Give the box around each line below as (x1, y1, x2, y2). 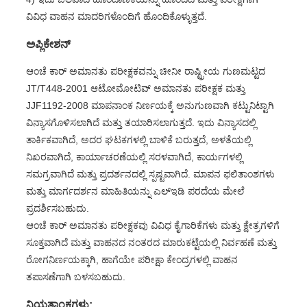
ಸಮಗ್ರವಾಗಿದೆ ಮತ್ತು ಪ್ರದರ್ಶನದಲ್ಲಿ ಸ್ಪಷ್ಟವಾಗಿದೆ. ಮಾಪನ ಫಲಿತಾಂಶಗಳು (25, 169, 275, 180)
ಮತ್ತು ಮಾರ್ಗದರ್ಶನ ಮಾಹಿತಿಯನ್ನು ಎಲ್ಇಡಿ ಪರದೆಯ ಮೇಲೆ (25, 186, 245, 197)
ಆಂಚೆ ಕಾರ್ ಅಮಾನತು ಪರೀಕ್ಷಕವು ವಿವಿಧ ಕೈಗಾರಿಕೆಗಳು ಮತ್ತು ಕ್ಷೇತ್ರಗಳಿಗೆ (25, 220, 280, 231)
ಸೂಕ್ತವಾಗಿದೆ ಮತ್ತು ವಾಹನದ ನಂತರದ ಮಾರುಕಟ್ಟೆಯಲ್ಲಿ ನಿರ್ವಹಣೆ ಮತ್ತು (25, 237, 277, 248)
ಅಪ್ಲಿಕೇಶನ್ (25, 38, 71, 50)
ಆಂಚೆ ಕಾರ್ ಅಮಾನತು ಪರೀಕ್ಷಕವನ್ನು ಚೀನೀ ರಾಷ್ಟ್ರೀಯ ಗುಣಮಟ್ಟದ (25, 66, 265, 77)
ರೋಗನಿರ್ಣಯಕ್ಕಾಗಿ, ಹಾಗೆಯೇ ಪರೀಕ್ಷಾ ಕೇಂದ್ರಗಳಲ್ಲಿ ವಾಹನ (25, 254, 238, 265)
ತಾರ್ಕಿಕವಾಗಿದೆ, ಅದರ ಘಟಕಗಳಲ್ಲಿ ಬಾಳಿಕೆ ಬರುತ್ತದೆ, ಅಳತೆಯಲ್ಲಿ (25, 134, 251, 145)
